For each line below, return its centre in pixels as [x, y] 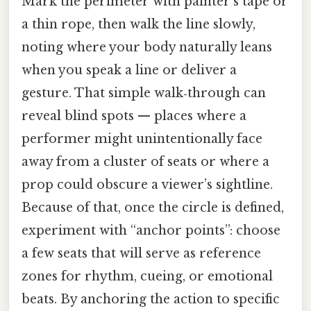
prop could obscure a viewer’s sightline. [147, 184]
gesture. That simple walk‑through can [144, 93]
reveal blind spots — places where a [134, 116]
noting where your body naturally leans [147, 47]
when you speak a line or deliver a [129, 70]
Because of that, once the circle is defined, [153, 207]
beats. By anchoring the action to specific [151, 299]
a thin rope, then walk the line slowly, [138, 24]
